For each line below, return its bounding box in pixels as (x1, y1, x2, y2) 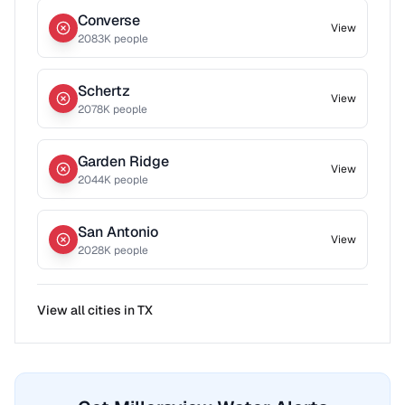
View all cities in (37, 302, 137, 318)
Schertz (78, 81, 130, 100)
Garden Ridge (78, 152, 169, 171)
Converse (78, 11, 140, 30)
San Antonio (78, 222, 158, 241)
